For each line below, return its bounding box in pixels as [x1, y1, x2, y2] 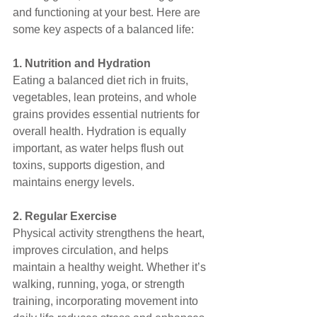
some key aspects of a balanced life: [13, 23, 194, 35]
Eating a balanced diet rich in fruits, [13, 74, 191, 86]
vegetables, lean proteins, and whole [13, 91, 200, 103]
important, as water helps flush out [13, 142, 186, 154]
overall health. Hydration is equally [13, 125, 189, 137]
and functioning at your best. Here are [13, 6, 203, 18]
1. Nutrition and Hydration [13, 57, 151, 69]
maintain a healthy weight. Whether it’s [13, 260, 209, 273]
